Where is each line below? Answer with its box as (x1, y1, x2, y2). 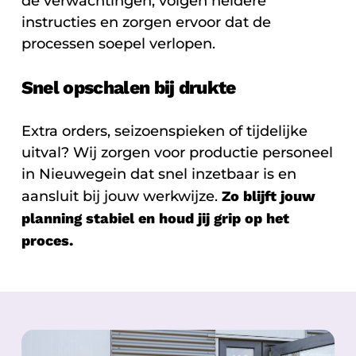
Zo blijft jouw (221, 188, 315, 205)
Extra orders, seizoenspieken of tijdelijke (21, 122, 308, 141)
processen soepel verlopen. (21, 35, 215, 53)
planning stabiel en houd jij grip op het (21, 210, 289, 227)
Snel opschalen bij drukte (21, 77, 236, 99)
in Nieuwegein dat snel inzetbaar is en (21, 165, 296, 184)
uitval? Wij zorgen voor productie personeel (21, 144, 333, 162)
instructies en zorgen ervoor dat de (21, 14, 271, 32)
